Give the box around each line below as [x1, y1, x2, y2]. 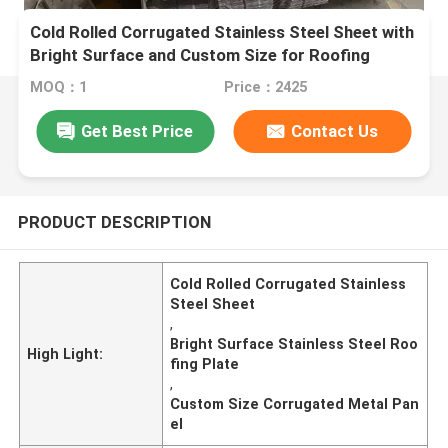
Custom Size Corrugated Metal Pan [170, 395, 420, 412]
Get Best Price [81, 120, 194, 141]
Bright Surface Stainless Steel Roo [170, 335, 419, 352]
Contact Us [291, 120, 379, 141]
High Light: [27, 345, 104, 362]
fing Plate [170, 355, 240, 372]
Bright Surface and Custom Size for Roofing [30, 45, 371, 66]
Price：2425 [223, 79, 307, 96]
